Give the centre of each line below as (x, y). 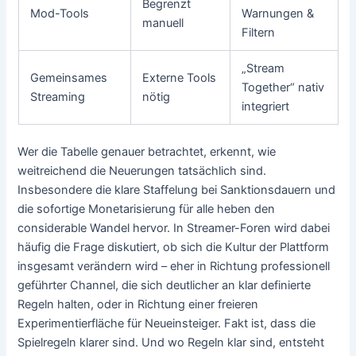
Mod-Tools (60, 14)
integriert (266, 106)
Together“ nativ (283, 87)
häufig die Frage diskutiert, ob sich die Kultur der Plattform (174, 247)
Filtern (259, 33)
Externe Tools (180, 78)
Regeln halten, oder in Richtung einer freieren (138, 304)
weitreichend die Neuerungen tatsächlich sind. (142, 170)
